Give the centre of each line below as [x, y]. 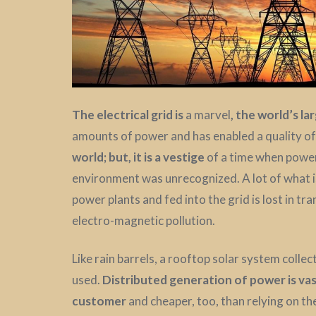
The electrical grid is [128, 114]
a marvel [207, 114]
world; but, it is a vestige [138, 157]
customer [99, 300]
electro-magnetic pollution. [144, 220]
